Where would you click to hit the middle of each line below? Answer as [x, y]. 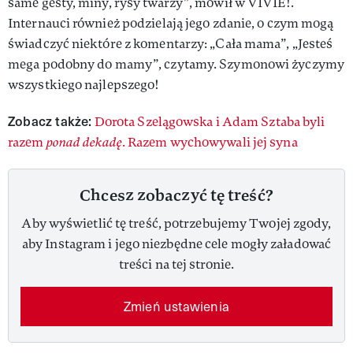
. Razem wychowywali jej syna [210, 142]
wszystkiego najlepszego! [84, 84]
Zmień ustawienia [176, 306]
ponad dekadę [84, 142]
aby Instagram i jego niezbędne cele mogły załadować [176, 243]
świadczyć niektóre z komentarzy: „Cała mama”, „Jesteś [171, 43]
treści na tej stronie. [176, 264]
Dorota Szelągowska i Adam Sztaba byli [210, 121]
